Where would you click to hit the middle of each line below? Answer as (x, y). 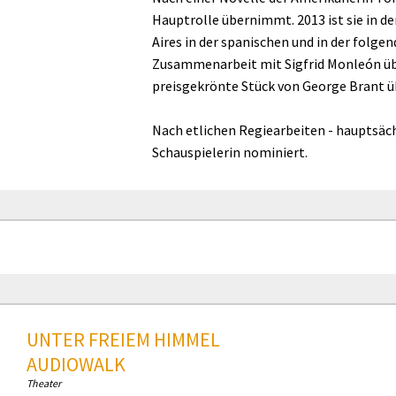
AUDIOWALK (76, 365)
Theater (44, 384)
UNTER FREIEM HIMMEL (123, 340)
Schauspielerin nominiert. (230, 152)
